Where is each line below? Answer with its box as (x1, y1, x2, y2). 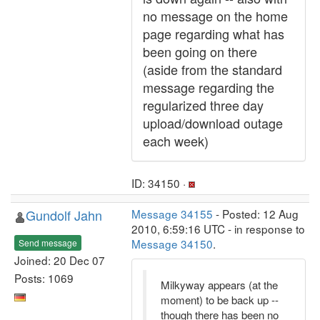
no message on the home (143, 6, 288, 25)
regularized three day (143, 96, 264, 114)
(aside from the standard (143, 60, 282, 79)
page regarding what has (143, 24, 284, 43)
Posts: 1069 (14, 269, 74, 286)
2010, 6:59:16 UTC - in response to (131, 221, 305, 236)
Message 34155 (131, 206, 213, 221)
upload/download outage (143, 114, 283, 132)
